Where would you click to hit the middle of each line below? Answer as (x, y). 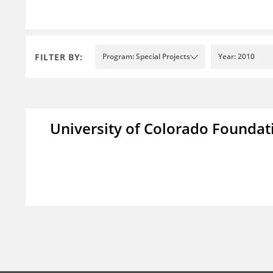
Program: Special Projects (146, 57)
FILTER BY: (59, 57)
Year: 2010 (236, 57)
